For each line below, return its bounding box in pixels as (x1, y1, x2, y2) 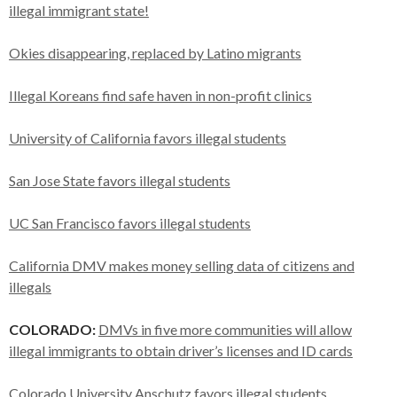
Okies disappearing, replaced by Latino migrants (9, 44, 301, 61)
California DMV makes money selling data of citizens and (9, 257, 354, 274)
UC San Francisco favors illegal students (9, 214, 251, 231)
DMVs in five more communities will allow (98, 321, 352, 338)
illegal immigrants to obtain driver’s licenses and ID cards (9, 342, 353, 359)
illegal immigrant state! (9, 2, 149, 19)
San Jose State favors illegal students (9, 172, 230, 189)
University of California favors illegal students (9, 129, 286, 146)
